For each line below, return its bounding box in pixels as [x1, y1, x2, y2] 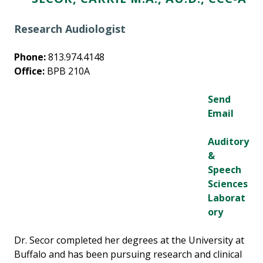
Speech [208, 163, 241, 177]
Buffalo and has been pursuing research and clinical [14, 248, 242, 261]
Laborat [208, 191, 245, 205]
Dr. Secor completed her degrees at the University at [14, 234, 244, 247]
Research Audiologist [14, 22, 126, 36]
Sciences [208, 177, 248, 191]
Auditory [208, 135, 249, 149]
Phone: [14, 50, 46, 64]
